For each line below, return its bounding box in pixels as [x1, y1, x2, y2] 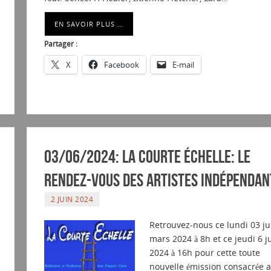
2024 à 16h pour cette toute [149, 247, 260, 259]
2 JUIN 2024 [50, 194, 94, 204]
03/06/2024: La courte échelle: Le [44, 146, 250, 167]
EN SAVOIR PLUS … [54, 19, 123, 29]
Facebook [103, 59, 139, 71]
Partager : [44, 39, 77, 50]
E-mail [172, 59, 194, 71]
